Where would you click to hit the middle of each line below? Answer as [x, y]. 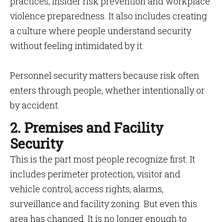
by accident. [35, 105]
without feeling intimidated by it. [77, 46]
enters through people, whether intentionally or [107, 90]
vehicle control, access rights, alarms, [87, 189]
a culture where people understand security [101, 31]
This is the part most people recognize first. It [103, 159]
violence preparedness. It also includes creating [109, 16]
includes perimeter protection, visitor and [95, 174]
